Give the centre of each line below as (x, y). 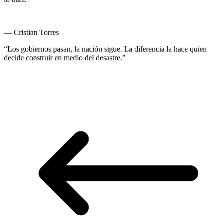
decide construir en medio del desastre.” (65, 58)
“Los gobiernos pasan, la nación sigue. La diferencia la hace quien (105, 49)
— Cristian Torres (31, 33)
